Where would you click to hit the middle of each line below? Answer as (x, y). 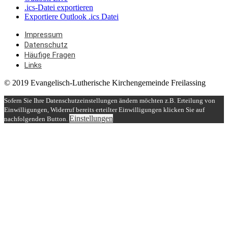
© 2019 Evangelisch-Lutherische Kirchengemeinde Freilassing (105, 83)
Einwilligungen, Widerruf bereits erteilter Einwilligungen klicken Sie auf (104, 110)
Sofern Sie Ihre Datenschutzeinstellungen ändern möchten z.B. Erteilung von (110, 101)
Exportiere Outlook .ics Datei (72, 17)
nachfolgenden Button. (37, 119)
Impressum (44, 35)
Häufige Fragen (50, 55)
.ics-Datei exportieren (59, 8)
